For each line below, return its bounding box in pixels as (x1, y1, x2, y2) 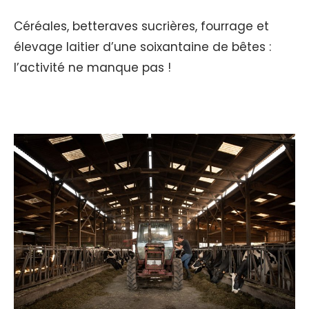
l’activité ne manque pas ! (14, 59, 175, 76)
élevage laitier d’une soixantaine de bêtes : (14, 38, 271, 55)
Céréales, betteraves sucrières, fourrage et (14, 17, 269, 34)
